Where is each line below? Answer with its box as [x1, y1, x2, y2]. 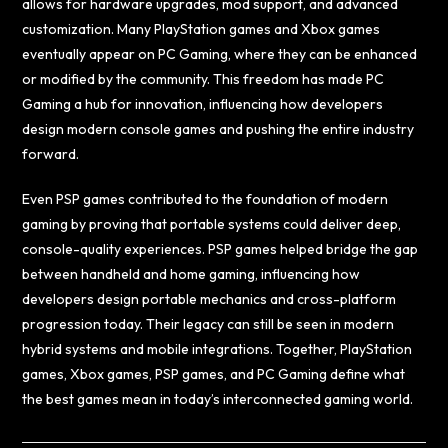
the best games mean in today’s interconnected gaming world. [22, 389, 414, 408]
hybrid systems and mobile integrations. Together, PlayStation [22, 339, 413, 358]
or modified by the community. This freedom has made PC [22, 69, 385, 88]
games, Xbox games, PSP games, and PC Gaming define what [22, 364, 406, 383]
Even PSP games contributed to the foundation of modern [22, 189, 389, 208]
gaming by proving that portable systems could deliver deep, [22, 214, 402, 233]
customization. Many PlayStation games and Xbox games [22, 19, 381, 38]
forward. [22, 144, 80, 163]
